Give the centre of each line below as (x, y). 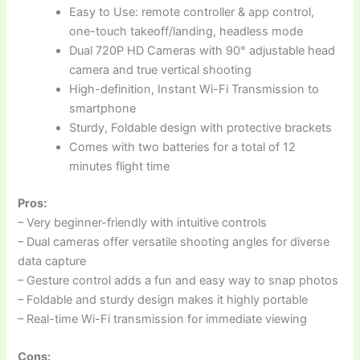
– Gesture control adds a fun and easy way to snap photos (178, 280)
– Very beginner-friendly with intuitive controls (143, 222)
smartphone (103, 108)
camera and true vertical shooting (161, 70)
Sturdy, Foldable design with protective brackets (201, 127)
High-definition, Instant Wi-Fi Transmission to (194, 89)
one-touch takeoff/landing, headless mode (186, 31)
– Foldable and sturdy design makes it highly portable (163, 299)
